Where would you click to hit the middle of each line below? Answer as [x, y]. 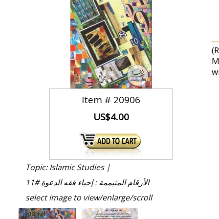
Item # [98, 100]
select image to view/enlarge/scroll [89, 197]
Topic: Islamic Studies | [68, 167]
